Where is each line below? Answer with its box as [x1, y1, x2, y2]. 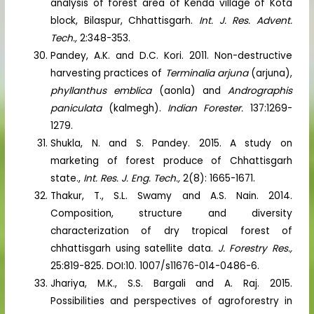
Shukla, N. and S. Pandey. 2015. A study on [50, 136, 292, 150]
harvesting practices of [50, 66, 165, 80]
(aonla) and [158, 83, 228, 97]
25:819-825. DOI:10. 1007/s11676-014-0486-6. [50, 259, 260, 273]
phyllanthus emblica [50, 83, 159, 97]
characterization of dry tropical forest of [50, 224, 292, 238]
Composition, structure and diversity [50, 206, 292, 220]
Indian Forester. [168, 101, 250, 115]
